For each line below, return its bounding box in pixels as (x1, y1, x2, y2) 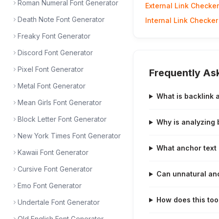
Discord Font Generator (18, 48, 93, 57)
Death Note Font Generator (18, 15, 105, 23)
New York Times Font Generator (18, 131, 121, 140)
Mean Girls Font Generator (18, 98, 102, 107)
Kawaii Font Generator (18, 148, 88, 156)
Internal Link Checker (145, 16, 218, 24)
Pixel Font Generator (18, 65, 84, 73)
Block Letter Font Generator (18, 115, 107, 123)
